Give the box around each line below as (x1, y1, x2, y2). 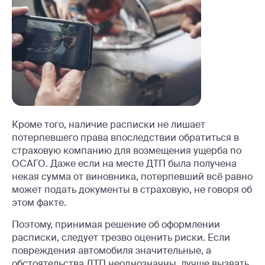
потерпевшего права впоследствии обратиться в (12, 131, 239, 144)
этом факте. (12, 196, 66, 209)
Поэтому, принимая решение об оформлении (12, 218, 220, 231)
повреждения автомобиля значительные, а (12, 244, 211, 257)
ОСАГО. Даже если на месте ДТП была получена (12, 157, 237, 170)
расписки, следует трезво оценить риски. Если (12, 231, 230, 244)
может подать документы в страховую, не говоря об (12, 183, 252, 196)
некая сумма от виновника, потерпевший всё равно (12, 170, 253, 183)
